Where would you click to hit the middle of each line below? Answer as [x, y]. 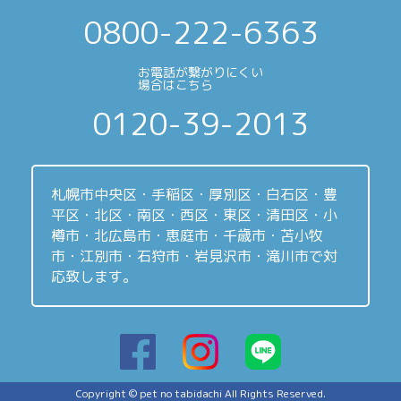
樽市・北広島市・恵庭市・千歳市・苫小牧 [187, 235]
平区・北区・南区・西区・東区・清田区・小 [194, 214]
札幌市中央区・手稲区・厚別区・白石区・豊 [194, 194]
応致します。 [94, 276]
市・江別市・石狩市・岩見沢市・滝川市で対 [194, 256]
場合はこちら [175, 84]
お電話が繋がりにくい [200, 72]
